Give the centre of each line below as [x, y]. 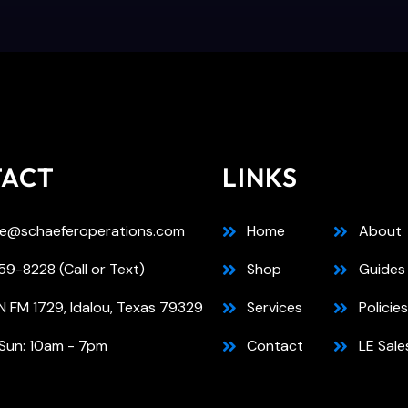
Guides [382, 269]
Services [275, 307]
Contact [275, 345]
